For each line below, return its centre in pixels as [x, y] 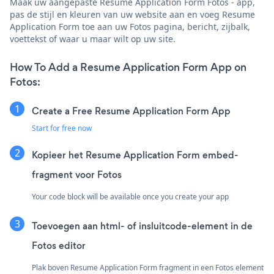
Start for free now [62, 128]
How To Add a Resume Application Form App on [128, 67]
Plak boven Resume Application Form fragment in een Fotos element [148, 267]
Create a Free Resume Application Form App [131, 111]
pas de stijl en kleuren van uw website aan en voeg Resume [132, 14]
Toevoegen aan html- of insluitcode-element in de [142, 226]
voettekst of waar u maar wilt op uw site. [93, 39]
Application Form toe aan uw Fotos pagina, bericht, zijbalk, [130, 26]
